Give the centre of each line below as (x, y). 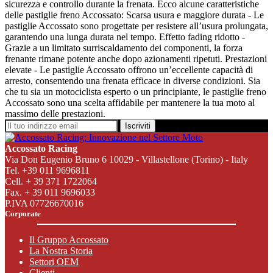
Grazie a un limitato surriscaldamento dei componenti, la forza (124, 48)
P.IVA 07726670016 (44, 203)
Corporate (23, 214)
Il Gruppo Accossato (69, 240)
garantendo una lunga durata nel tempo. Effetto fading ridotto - (125, 37)
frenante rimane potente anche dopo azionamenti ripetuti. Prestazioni (136, 59)
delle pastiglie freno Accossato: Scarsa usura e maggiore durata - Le (134, 15)
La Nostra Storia (61, 251)
